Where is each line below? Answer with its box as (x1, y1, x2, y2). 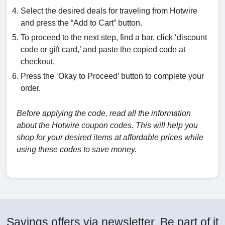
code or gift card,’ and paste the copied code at (21, 45, 185, 54)
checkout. (21, 57, 57, 66)
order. (21, 84, 41, 93)
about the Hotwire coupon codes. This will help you (17, 121, 198, 130)
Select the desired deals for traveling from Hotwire (21, 7, 197, 16)
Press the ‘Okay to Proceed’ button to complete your (21, 72, 204, 81)
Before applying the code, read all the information (17, 109, 191, 118)
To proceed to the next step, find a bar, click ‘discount (21, 33, 207, 42)
